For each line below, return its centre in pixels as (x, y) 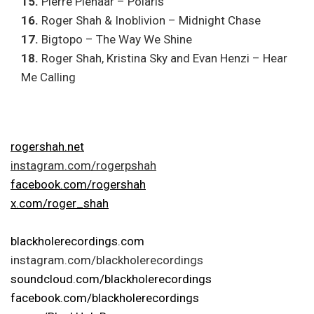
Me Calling (48, 77)
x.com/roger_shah (60, 204)
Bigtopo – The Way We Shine (115, 39)
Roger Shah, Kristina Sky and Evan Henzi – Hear (163, 58)
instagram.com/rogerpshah (83, 166)
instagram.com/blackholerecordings (107, 260)
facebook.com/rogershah (78, 185)
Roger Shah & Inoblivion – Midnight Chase (150, 20)
